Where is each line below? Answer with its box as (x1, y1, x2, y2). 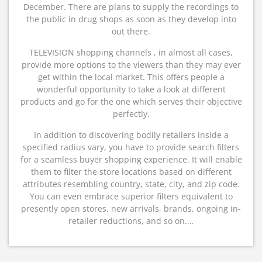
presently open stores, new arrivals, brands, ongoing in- (21, 203, 241, 214)
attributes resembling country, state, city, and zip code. (22, 178, 240, 189)
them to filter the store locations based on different (30, 166, 232, 177)
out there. (112, 26, 150, 37)
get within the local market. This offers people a (37, 71, 225, 82)
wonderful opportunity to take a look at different (36, 84, 226, 95)
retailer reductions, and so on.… (68, 215, 194, 226)
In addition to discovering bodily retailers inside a (33, 129, 229, 140)
